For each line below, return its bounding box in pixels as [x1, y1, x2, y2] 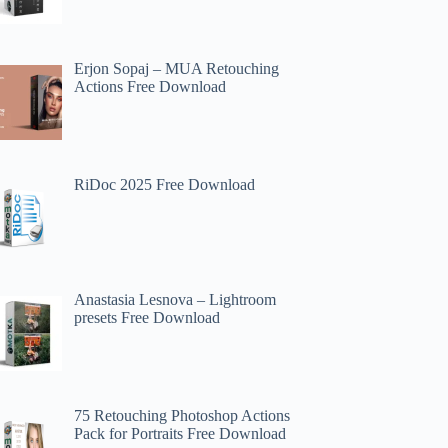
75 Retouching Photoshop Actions [74, 407, 291, 425]
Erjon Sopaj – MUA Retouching [74, 59, 280, 77]
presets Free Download [74, 309, 221, 327]
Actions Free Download [74, 77, 227, 95]
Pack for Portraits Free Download [74, 425, 287, 443]
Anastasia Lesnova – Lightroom [74, 291, 277, 309]
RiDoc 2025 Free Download [74, 175, 256, 193]
